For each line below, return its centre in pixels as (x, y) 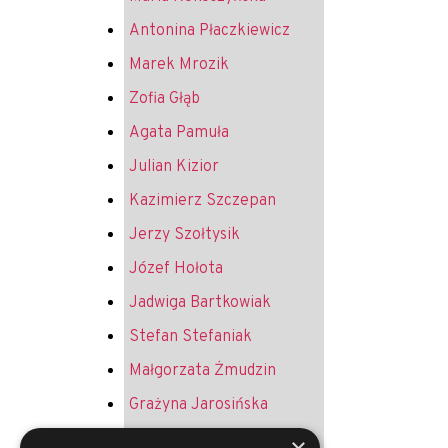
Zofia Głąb (164, 98)
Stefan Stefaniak (190, 336)
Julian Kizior (174, 166)
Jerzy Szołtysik (184, 234)
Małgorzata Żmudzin (202, 370)
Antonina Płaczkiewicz (209, 30)
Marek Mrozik (179, 64)
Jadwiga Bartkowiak (200, 302)
